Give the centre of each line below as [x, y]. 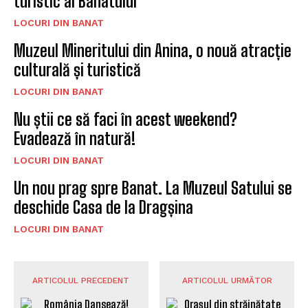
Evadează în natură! [75, 139]
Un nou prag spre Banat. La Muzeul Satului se [153, 188]
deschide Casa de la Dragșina [103, 208]
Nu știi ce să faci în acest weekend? [125, 120]
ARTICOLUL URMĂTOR [227, 281]
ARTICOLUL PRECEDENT [81, 281]
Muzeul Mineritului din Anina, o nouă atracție [153, 51]
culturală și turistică [77, 70]
